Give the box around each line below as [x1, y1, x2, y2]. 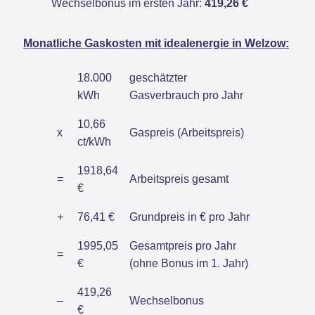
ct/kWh [77, 136, 111, 148]
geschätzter [129, 72, 187, 84]
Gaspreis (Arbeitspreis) [129, 127, 244, 139]
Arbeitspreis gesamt [129, 173, 229, 186]
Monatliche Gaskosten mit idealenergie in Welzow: [23, 37, 289, 50]
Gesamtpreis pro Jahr [129, 240, 236, 252]
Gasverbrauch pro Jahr [129, 89, 243, 102]
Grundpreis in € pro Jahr [129, 211, 250, 224]
